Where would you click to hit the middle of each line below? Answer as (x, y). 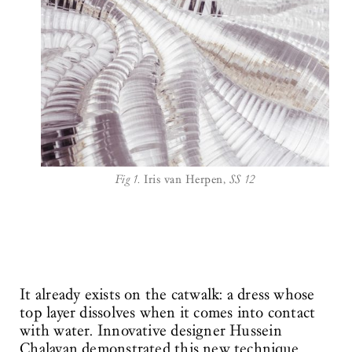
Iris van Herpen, (185, 179)
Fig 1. (127, 179)
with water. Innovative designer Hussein (151, 331)
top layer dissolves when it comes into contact (168, 313)
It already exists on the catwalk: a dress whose (167, 295)
